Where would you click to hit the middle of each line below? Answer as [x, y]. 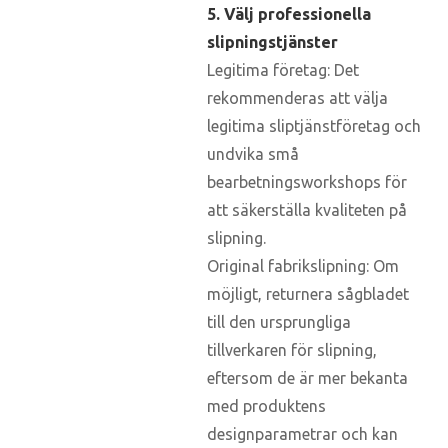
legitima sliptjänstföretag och [314, 125]
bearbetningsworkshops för [307, 181]
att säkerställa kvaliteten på [307, 209]
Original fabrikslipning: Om [303, 265]
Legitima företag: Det [283, 69]
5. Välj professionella [289, 13]
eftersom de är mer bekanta [307, 377]
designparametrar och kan [302, 433]
